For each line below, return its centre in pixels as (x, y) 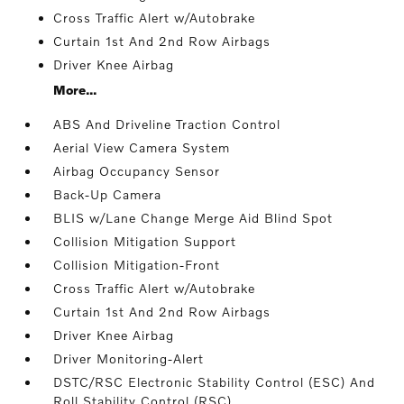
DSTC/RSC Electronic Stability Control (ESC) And (215, 382)
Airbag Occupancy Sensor (137, 171)
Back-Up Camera (108, 195)
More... (75, 90)
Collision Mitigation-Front (137, 265)
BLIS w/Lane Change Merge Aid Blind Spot (193, 218)
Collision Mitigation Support (145, 242)
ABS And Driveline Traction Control (167, 124)
